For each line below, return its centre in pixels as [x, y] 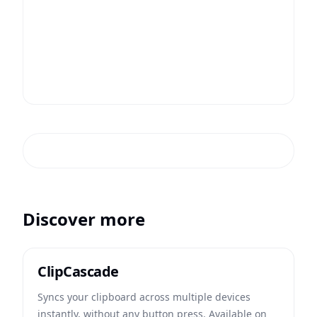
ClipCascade [78, 271]
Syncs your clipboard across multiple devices [144, 297]
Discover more [84, 219]
